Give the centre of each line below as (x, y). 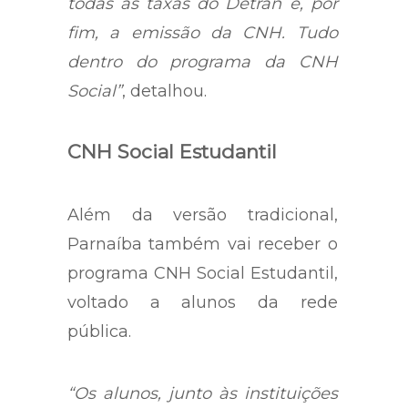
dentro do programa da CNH (203, 61)
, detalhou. (164, 91)
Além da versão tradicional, (203, 214)
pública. (99, 331)
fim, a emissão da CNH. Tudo (203, 32)
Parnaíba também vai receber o (203, 244)
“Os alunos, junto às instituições (203, 393)
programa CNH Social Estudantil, (203, 273)
